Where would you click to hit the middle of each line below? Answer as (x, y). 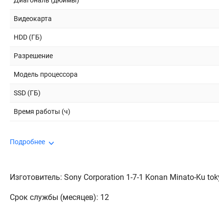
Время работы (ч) (42, 111)
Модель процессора (46, 74)
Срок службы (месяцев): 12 (59, 197)
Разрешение (33, 56)
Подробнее (27, 142)
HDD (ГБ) (28, 37)
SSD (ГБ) (27, 93)
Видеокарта (33, 19)
